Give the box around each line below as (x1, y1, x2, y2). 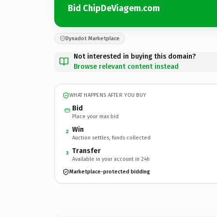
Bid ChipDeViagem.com (68, 3, 160, 14)
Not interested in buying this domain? (74, 52, 196, 61)
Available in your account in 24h (72, 155, 150, 162)
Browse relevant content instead (74, 62, 179, 71)
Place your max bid (72, 113, 119, 120)
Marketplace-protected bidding (69, 169, 150, 175)
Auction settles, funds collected (72, 134, 151, 141)
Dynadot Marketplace (65, 35, 120, 42)
